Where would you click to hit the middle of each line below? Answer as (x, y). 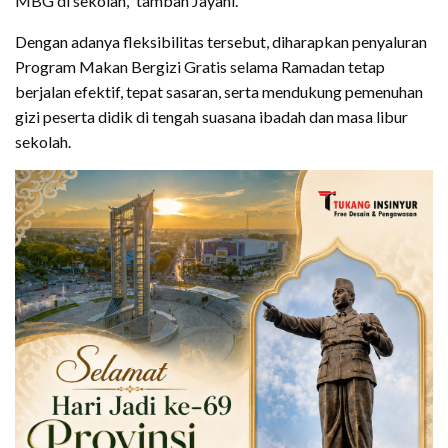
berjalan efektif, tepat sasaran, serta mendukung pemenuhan (219, 91)
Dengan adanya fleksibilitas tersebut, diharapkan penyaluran (221, 41)
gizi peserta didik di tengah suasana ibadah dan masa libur (211, 116)
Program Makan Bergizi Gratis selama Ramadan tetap (200, 66)
